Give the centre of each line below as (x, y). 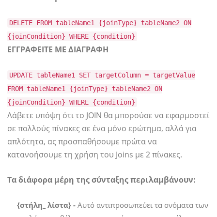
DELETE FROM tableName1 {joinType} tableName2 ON (100, 23)
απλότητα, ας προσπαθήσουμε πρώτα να (82, 142)
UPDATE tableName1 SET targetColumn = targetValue (102, 75)
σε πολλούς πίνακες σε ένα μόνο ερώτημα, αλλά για (102, 129)
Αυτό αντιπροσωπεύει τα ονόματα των (142, 205)
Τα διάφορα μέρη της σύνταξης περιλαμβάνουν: (101, 180)
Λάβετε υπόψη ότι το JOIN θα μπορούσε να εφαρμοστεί (108, 116)
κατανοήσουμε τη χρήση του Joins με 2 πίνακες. (95, 155)
